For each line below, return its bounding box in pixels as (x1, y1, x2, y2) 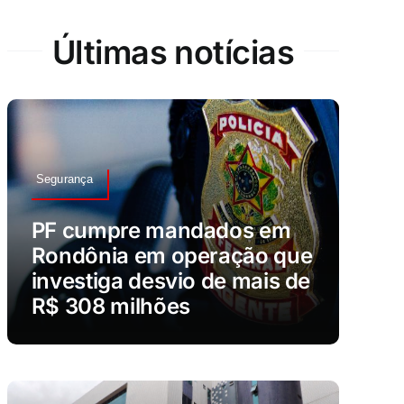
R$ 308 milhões (31, 292, 190, 319)
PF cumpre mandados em (31, 216, 291, 243)
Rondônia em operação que (31, 242, 313, 269)
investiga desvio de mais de (31, 267, 311, 294)
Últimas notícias (51, 32, 295, 72)
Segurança (35, 171, 94, 186)
